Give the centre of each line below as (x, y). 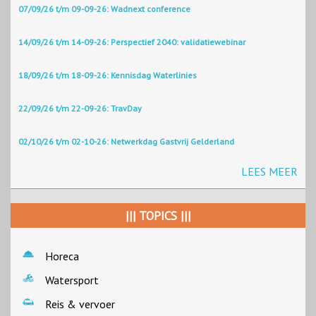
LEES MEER (269, 172)
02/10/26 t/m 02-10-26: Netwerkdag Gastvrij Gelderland (126, 142)
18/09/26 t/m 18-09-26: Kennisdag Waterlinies (108, 75)
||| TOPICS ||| (158, 216)
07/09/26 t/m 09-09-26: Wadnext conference (104, 9)
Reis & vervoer (80, 304)
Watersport (72, 280)
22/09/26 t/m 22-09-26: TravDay (80, 109)
